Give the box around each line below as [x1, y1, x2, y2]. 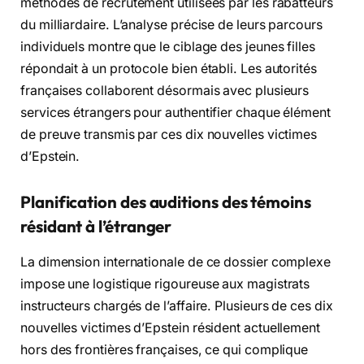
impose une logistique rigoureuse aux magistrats [20, 276, 310, 292]
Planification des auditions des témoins [20, 191, 311, 212]
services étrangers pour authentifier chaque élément [20, 105, 331, 121]
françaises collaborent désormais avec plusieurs [20, 83, 310, 99]
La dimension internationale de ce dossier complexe [20, 254, 331, 271]
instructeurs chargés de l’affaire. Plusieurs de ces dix [20, 298, 333, 314]
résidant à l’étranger [20, 215, 172, 236]
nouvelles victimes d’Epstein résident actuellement [20, 320, 321, 336]
